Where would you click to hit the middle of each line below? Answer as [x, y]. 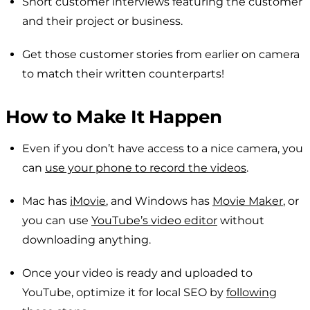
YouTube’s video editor [154, 220]
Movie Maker [248, 201]
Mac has [46, 201]
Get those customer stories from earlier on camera [161, 54]
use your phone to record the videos [146, 167]
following [252, 292]
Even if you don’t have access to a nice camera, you [163, 148]
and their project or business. [102, 21]
